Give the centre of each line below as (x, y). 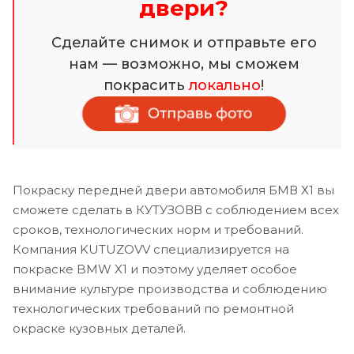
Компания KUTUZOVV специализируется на (151, 249)
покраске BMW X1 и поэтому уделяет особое (155, 269)
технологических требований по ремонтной (153, 308)
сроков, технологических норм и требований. (158, 229)
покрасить (146, 85)
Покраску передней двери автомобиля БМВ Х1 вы (173, 190)
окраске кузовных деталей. (99, 328)
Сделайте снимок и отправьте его (184, 42)
